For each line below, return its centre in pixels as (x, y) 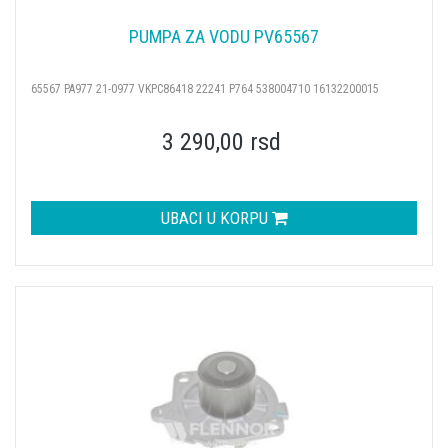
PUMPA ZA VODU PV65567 (224, 37)
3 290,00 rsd (221, 142)
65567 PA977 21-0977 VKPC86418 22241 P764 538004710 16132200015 (205, 89)
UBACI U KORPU (216, 218)
